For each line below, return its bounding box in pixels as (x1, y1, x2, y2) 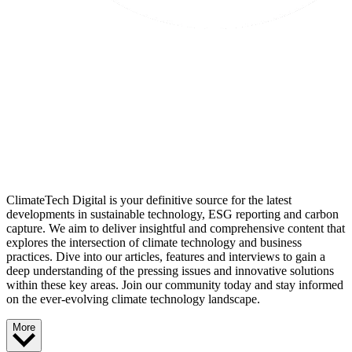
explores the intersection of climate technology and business (6, 235, 302, 249)
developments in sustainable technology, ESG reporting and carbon (6, 207, 339, 221)
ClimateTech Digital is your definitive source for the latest (6, 192, 291, 207)
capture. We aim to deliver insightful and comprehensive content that (6, 221, 345, 235)
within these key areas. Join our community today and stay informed (6, 277, 343, 291)
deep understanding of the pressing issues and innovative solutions (6, 263, 334, 277)
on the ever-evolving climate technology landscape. (6, 291, 260, 306)
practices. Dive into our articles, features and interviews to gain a (6, 249, 325, 263)
